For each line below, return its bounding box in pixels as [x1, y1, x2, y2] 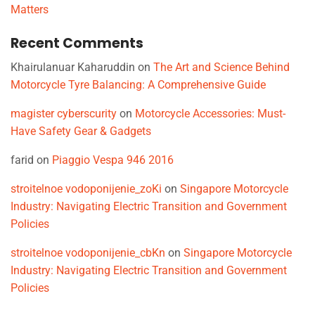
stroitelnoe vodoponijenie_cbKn [11, 246, 165, 260]
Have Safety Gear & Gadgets [11, 124, 151, 139]
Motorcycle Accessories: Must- [135, 107, 285, 121]
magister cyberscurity [11, 107, 117, 121]
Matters [11, 2, 49, 16]
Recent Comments [11, 33, 143, 53]
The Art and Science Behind [153, 60, 290, 75]
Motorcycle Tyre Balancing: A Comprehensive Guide [11, 78, 266, 92]
